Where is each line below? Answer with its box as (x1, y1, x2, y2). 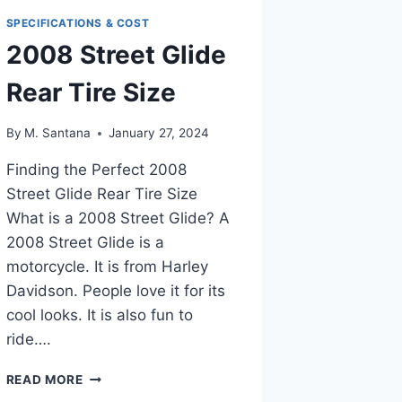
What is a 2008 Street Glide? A (5, 209, 230, 228)
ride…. (5, 330, 51, 349)
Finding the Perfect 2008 (5, 161, 187, 179)
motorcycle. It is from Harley (5, 258, 208, 276)
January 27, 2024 (108, 126, 209, 141)
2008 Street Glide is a (5, 233, 164, 252)
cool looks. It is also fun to (5, 306, 193, 325)
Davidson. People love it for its (5, 282, 225, 301)
